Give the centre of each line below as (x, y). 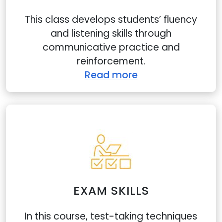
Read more (111, 75)
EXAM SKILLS (111, 191)
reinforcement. (111, 61)
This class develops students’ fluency (111, 20)
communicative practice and (111, 47)
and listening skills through (111, 33)
